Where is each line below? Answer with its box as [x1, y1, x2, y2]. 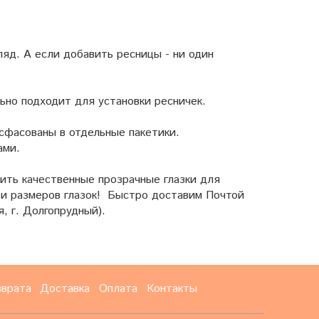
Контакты [146, 281, 197, 298]
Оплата [99, 281, 138, 298]
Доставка [40, 281, 90, 298]
